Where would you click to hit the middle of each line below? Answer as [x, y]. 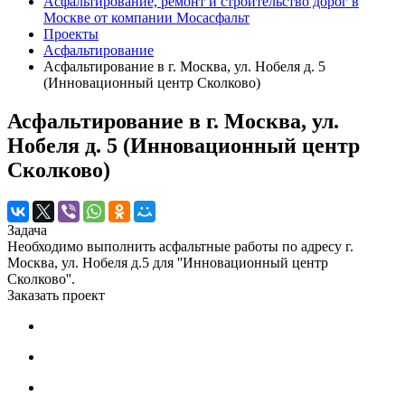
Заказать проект [56, 295]
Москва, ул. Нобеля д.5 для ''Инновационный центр [168, 262]
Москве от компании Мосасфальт [146, 18]
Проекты [71, 34]
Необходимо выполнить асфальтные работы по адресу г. [180, 246]
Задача [27, 230]
